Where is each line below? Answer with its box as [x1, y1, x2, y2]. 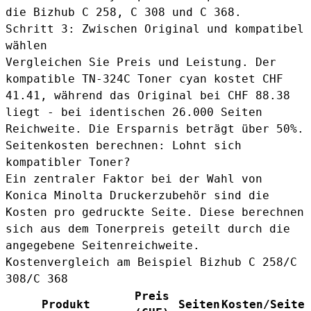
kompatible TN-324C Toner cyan [6, 72, 207, 85]
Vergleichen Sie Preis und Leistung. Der [6, 55, 276, 69]
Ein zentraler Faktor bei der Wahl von [6, 171, 262, 185]
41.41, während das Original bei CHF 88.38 [6, 88, 290, 102]
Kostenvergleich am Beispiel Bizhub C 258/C [6, 255, 297, 269]
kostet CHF [207, 72, 283, 85]
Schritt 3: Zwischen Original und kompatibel [6, 22, 304, 35]
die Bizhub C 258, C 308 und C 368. [6, 5, 242, 19]
